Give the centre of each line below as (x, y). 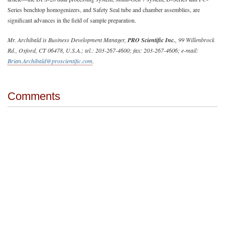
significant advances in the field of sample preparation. (72, 20)
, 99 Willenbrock (195, 39)
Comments (34, 96)
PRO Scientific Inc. (151, 40)
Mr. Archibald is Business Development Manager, (68, 39)
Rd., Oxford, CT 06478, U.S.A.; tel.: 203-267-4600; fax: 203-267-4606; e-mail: (103, 50)
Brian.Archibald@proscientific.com (50, 61)
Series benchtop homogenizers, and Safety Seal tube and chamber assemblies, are (104, 9)
